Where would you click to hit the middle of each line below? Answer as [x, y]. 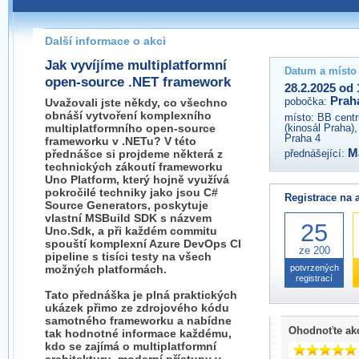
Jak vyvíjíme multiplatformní [136, 65]
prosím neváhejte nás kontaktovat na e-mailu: [177, 26]
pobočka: [307, 101]
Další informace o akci [105, 41]
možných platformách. [106, 269]
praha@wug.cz [129, 56]
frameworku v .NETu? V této [121, 141]
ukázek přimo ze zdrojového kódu [137, 308]
